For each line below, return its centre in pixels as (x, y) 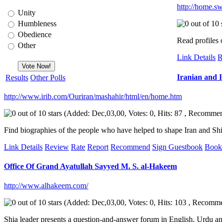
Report (98, 147)
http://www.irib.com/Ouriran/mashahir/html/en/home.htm (93, 96)
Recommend (130, 147)
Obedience (35, 34)
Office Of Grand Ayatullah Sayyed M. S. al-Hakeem (90, 166)
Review (57, 147)
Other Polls (48, 77)
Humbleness (37, 23)
